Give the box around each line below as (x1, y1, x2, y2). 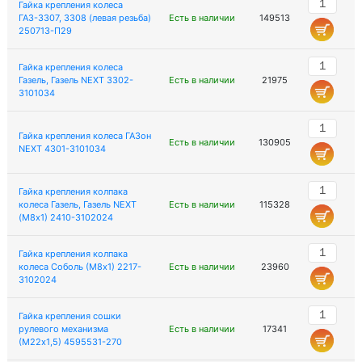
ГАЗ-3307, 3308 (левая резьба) (18, 12, 151, 23)
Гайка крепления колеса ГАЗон (18, 130, 151, 141)
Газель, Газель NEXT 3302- (18, 74, 133, 86)
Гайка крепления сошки (18, 310, 121, 322)
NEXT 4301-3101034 (18, 143, 106, 154)
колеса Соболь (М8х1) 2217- (18, 261, 141, 272)
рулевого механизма (18, 323, 108, 335)
